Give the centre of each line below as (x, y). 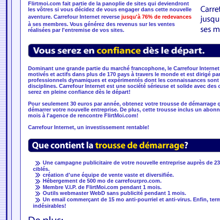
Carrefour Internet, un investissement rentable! (88, 127)
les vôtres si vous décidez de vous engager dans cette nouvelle (110, 9)
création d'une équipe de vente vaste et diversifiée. (107, 175)
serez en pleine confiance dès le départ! (79, 92)
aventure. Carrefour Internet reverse (74, 17)
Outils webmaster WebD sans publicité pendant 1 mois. (114, 193)
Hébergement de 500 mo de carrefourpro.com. (102, 181)
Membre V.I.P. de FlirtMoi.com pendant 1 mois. (102, 187)
